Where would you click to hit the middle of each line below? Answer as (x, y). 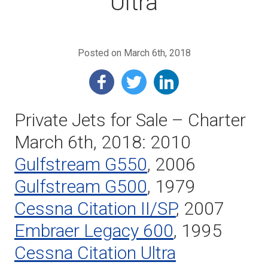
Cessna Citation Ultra (95, 253)
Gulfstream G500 (81, 186)
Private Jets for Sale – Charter (130, 120)
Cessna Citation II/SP (95, 208)
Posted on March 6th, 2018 (134, 53)
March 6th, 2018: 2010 (103, 142)
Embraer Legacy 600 (94, 231)
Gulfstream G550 (81, 164)
